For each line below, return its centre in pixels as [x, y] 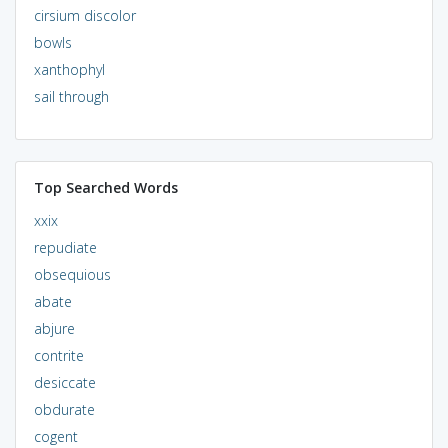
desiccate [64, 382]
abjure [54, 328]
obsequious [72, 274]
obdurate [64, 409]
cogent [55, 436]
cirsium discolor [84, 15]
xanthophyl [69, 69]
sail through [71, 96]
